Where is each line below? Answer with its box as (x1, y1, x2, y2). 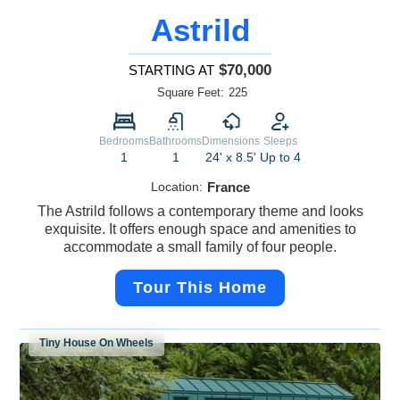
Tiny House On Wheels (39, 337, 154, 350)
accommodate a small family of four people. (63, 239, 337, 255)
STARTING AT (129, 62, 214, 79)
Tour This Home (133, 279, 267, 297)
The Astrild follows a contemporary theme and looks (37, 204, 363, 220)
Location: (150, 179, 203, 195)
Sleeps (263, 135, 297, 148)
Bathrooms (149, 135, 202, 148)
